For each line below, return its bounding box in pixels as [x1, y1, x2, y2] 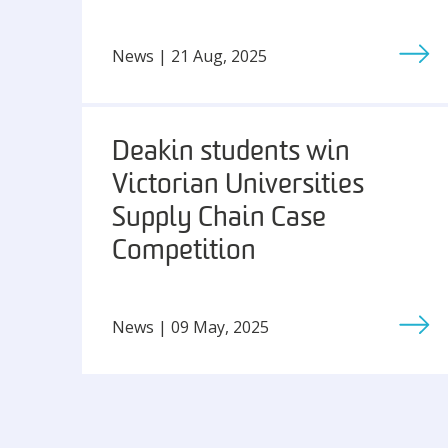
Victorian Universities [112, 172, 364, 200]
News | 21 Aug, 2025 [112, 44, 267, 67]
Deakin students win [112, 139, 350, 167]
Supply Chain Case [112, 205, 326, 233]
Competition [112, 238, 256, 266]
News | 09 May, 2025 [112, 315, 269, 338]
